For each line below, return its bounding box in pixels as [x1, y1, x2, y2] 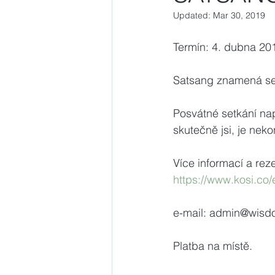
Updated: [173, 10, 213, 21]
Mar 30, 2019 [213, 10, 265, 21]
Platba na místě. [173, 239, 252, 253]
